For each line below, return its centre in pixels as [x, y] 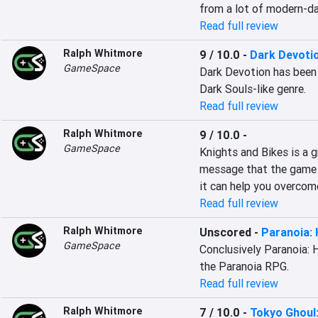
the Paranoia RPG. [244, 266]
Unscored [225, 232]
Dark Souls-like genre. [252, 89]
